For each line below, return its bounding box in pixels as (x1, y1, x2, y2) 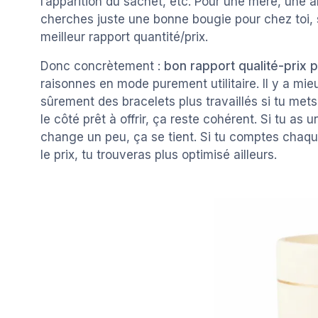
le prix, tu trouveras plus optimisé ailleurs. (40, 147, 277, 162)
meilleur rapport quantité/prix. (40, 29, 208, 44)
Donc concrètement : (40, 58, 164, 73)
